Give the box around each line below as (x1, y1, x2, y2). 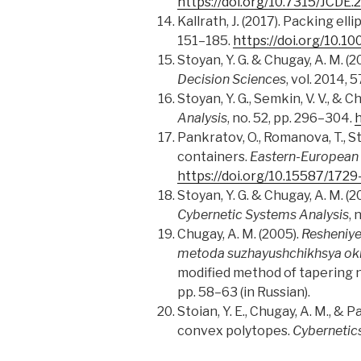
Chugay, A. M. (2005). (177, 226, 301, 243)
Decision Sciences (177, 72, 286, 88)
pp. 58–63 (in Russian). (177, 284, 310, 301)
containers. (177, 149, 250, 165)
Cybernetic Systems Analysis (177, 207, 349, 223)
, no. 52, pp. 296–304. (227, 110, 355, 127)
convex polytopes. (177, 323, 293, 339)
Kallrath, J (177, 14, 237, 30)
